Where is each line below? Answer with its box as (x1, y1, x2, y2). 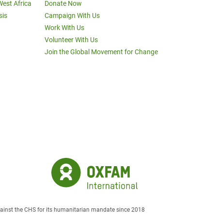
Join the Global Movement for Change (45, 48, 158, 56)
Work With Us (45, 24, 84, 31)
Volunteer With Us (45, 36, 98, 44)
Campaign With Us (45, 12, 100, 19)
